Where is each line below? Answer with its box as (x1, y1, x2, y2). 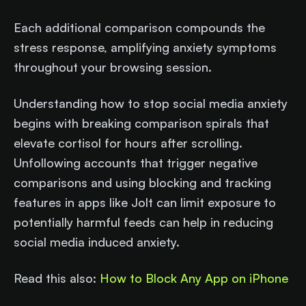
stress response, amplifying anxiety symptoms (14, 40, 277, 55)
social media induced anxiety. (14, 234, 180, 250)
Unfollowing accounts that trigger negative (14, 155, 258, 171)
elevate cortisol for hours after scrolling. (14, 135, 242, 151)
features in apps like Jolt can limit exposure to (14, 195, 276, 210)
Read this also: (14, 270, 100, 286)
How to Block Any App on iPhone (100, 270, 288, 286)
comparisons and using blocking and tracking (14, 175, 271, 191)
